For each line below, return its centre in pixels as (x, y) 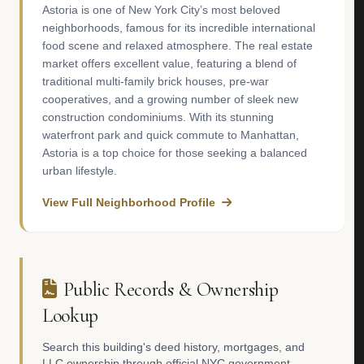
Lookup (70, 316)
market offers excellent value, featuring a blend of (169, 63)
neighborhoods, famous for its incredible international (179, 28)
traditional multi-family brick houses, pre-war (156, 81)
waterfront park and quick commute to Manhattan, (171, 135)
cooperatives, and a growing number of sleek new (170, 99)
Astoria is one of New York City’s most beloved (161, 10)
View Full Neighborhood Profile (129, 202)
